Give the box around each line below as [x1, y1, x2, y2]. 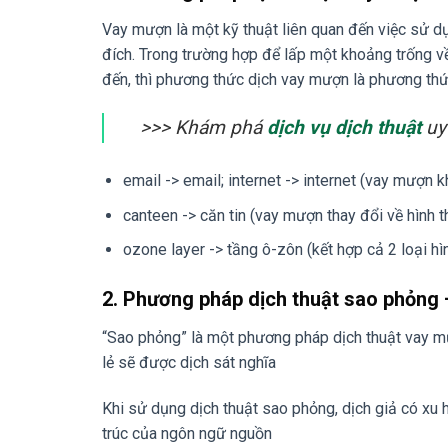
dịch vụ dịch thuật [267, 115, 421, 139]
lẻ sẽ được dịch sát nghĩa [102, 352, 276, 372]
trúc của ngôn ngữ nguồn [102, 423, 272, 443]
